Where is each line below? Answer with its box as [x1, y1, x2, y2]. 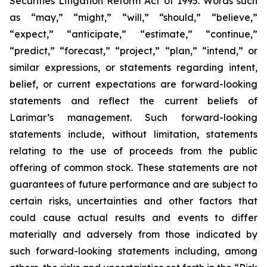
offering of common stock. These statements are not [10, 162, 257, 173]
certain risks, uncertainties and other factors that [10, 195, 257, 207]
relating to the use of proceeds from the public [10, 145, 257, 157]
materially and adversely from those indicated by [10, 228, 257, 240]
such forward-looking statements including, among [10, 245, 257, 257]
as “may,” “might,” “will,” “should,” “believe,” [10, 11, 257, 23]
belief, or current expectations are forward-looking [10, 78, 257, 90]
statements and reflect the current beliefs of [10, 95, 257, 107]
